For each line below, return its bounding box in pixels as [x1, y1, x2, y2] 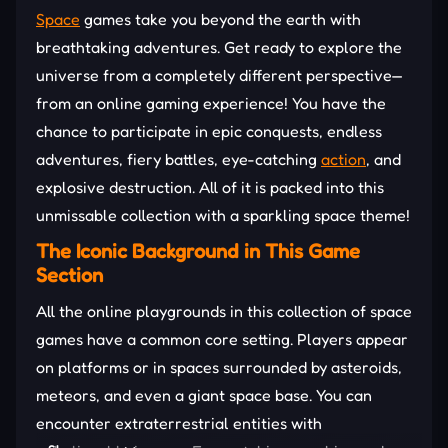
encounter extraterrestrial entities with [36, 412, 322, 433]
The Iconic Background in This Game [36, 238, 360, 263]
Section [36, 262, 103, 287]
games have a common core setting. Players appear [36, 328, 408, 349]
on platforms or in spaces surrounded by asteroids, [36, 356, 402, 377]
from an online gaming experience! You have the [36, 92, 386, 113]
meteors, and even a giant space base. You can [36, 384, 372, 405]
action [321, 148, 366, 169]
